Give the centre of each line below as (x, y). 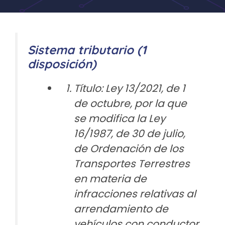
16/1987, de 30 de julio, (129, 134)
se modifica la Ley (119, 119)
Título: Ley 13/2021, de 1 (129, 88)
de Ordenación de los (129, 149)
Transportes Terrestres (132, 164)
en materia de (110, 179)
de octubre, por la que (130, 103)
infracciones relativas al (135, 194)
